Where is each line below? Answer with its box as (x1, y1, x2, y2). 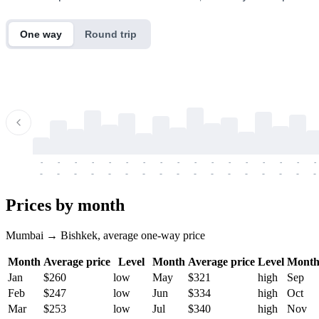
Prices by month (6, 195, 125, 214)
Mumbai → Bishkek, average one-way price (6, 229, 205, 241)
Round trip (85, 28, 137, 40)
